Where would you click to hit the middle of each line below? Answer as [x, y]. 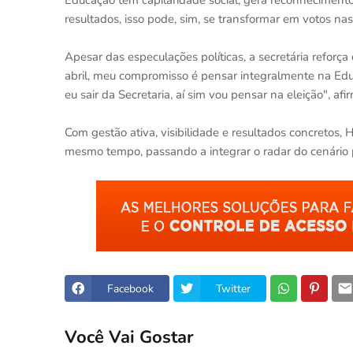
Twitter [233, 288]
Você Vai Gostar [129, 337]
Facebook [130, 288]
